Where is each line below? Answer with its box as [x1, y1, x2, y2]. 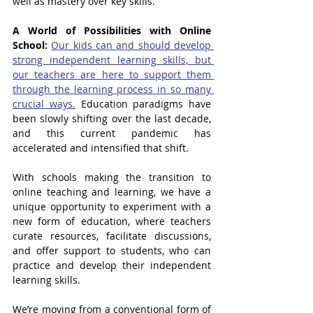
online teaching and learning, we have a [13, 185, 211, 198]
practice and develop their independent [13, 259, 211, 272]
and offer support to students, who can [13, 244, 211, 257]
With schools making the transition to [13, 170, 211, 184]
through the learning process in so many [13, 82, 211, 96]
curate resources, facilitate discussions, [13, 229, 211, 242]
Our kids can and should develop [51, 38, 212, 52]
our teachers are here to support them [13, 68, 211, 81]
